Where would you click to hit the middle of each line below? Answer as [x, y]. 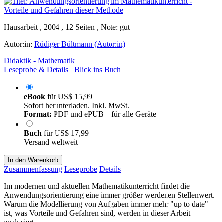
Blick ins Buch [98, 69]
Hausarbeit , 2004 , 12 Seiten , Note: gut [67, 27]
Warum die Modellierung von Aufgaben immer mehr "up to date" [106, 204]
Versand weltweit [51, 142]
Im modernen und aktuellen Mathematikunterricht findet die [97, 186]
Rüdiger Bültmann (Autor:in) [80, 44]
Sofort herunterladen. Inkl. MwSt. [77, 105]
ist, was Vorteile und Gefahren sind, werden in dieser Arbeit [97, 213]
